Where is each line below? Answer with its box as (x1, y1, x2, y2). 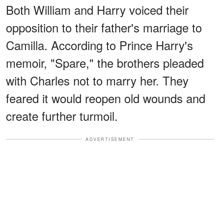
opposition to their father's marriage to (6, 18, 202, 36)
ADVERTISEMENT (85, 136, 135, 142)
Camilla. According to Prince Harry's (6, 36, 193, 54)
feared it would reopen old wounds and (6, 89, 205, 107)
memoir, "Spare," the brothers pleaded (6, 54, 204, 71)
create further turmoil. (6, 107, 118, 124)
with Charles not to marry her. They (6, 71, 189, 89)
